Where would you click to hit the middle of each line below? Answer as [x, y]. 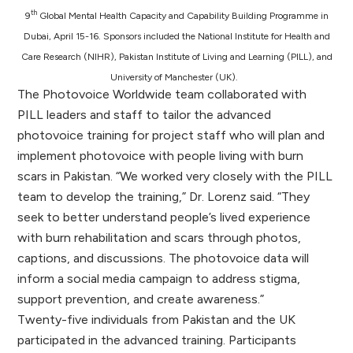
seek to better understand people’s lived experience [164, 217]
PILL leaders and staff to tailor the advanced [145, 114]
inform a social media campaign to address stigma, [159, 278]
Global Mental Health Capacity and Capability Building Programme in [182, 15]
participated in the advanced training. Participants [157, 340]
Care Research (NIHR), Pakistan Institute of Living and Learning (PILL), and [176, 56]
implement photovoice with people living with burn [161, 155]
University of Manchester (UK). [176, 77]
